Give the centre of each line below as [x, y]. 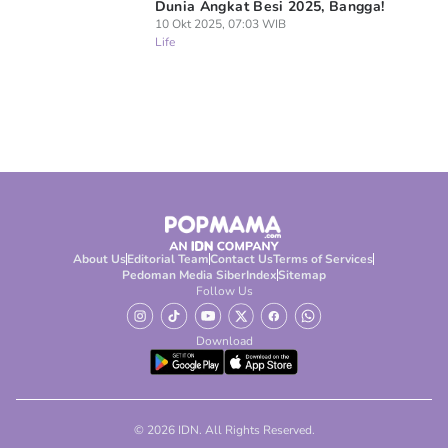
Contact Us [242, 259]
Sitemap [301, 275]
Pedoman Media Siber [183, 275]
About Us [100, 259]
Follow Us [224, 291]
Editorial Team [168, 259]
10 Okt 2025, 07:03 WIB [220, 24]
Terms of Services [323, 259]
